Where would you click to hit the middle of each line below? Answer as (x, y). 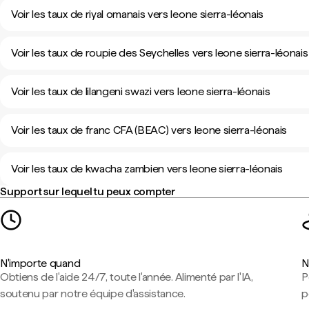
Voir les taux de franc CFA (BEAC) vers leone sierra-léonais (149, 130)
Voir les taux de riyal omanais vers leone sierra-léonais (138, 14)
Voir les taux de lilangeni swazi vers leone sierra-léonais (141, 91)
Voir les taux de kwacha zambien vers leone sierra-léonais (147, 169)
